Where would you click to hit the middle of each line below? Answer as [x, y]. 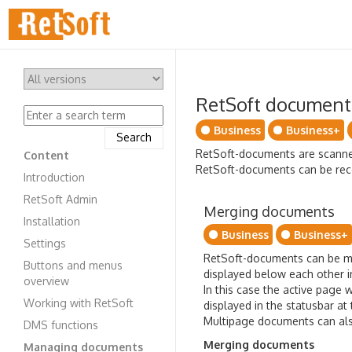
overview [46, 281]
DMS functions [61, 325]
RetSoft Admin [60, 199]
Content [46, 155]
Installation [52, 221]
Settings [45, 243]
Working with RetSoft [79, 303]
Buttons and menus [73, 265]
